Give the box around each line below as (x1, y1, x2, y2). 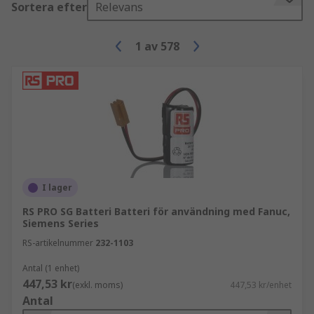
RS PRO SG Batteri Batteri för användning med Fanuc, (22, 205, 290, 218)
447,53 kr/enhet (230, 279, 292, 291)
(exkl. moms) (72, 279, 123, 291)
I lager (42, 182, 72, 193)
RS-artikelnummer (22, 237, 93, 249)
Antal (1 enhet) (22, 262, 79, 274)
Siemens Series (22, 217, 99, 230)
